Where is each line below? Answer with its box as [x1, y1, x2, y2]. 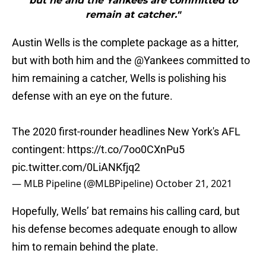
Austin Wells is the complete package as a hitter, [12, 36, 239, 49]
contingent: [12, 143, 67, 156]
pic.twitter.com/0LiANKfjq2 [12, 161, 140, 174]
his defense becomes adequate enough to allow [12, 223, 237, 236]
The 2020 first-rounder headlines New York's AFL [12, 125, 240, 138]
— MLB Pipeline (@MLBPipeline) [12, 177, 156, 191]
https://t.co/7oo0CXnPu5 [67, 143, 185, 156]
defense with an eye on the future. [12, 90, 173, 103]
